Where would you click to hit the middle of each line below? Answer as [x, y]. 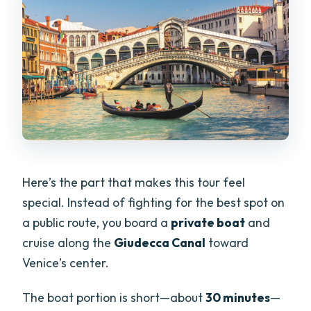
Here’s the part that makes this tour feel [134, 183]
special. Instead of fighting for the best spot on [154, 203]
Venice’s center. [66, 263]
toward [227, 243]
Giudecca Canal [160, 243]
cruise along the [68, 243]
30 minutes [238, 298]
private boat [208, 223]
